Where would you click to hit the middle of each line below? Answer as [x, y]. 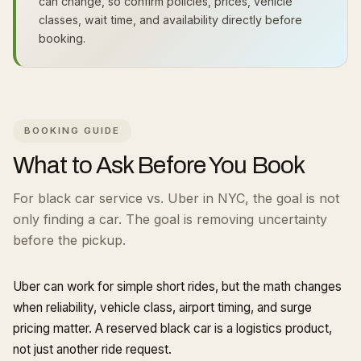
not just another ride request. [92, 349]
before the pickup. [69, 240]
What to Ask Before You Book [159, 165]
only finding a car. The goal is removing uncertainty [170, 219]
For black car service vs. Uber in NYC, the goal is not [176, 198]
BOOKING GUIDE [72, 131]
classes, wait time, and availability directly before [170, 20]
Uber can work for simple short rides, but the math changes [177, 286]
